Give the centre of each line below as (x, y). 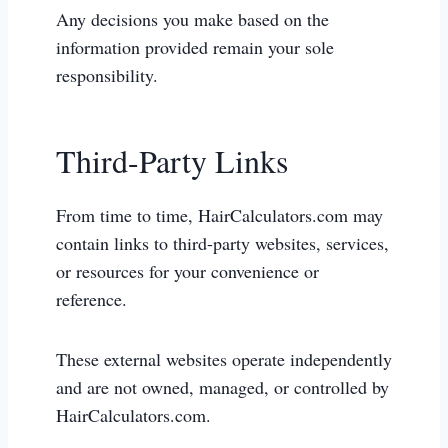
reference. (91, 299)
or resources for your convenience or (187, 271)
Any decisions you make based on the (192, 19)
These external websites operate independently (224, 359)
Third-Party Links (172, 160)
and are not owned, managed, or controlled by (222, 387)
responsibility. (107, 75)
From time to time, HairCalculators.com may (219, 215)
